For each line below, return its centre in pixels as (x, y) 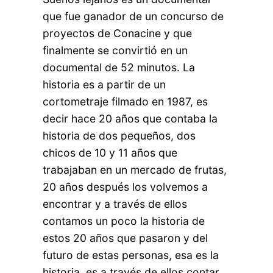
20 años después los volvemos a (126, 186)
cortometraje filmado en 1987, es (126, 101)
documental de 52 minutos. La (119, 67)
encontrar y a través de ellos (115, 204)
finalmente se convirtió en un (115, 50)
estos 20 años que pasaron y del (126, 238)
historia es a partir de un (105, 84)
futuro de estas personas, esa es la (131, 255)
